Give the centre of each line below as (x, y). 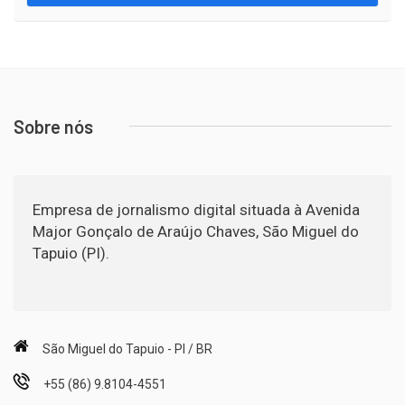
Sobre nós (53, 126)
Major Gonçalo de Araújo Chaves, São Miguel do (196, 231)
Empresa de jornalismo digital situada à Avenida (196, 209)
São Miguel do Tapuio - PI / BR (127, 348)
